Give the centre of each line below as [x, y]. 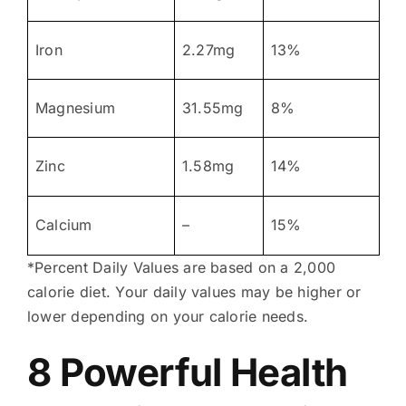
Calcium [63, 224]
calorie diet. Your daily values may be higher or [194, 291]
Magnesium [75, 107]
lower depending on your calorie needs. [168, 316]
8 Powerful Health [187, 372]
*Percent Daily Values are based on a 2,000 [181, 267]
